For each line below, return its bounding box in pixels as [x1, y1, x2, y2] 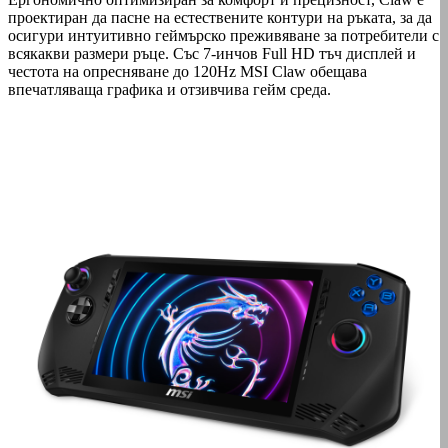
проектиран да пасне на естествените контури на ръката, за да [8, 8, 432, 26]
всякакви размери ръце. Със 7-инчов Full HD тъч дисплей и [8, 44, 416, 62]
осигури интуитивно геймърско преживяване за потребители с [8, 26, 439, 44]
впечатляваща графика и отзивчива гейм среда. [8, 80, 331, 98]
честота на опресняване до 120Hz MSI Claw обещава [8, 62, 367, 80]
